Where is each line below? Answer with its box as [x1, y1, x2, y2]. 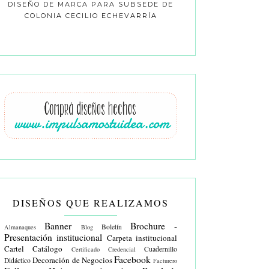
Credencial [107, 244, 136, 253]
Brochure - [130, 219, 178, 232]
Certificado [71, 244, 100, 253]
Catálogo [32, 243, 63, 254]
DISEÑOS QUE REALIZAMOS [13, 196, 169, 210]
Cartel [4, 243, 25, 254]
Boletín [101, 222, 122, 231]
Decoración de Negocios [32, 254, 112, 265]
